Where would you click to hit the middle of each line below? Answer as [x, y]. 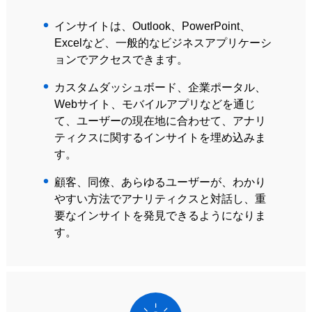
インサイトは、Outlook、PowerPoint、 [152, 26]
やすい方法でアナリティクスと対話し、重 [160, 199]
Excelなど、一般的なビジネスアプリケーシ [163, 43]
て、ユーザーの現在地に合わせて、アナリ [160, 121]
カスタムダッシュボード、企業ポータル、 [160, 87]
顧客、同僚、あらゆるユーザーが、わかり [160, 182]
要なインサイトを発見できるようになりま [160, 216]
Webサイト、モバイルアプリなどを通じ [155, 104]
